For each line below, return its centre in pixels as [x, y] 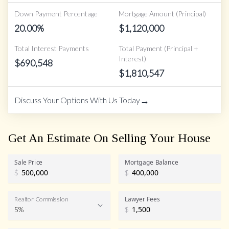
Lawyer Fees [142, 199]
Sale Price [29, 162]
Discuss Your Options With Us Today [77, 100]
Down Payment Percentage [56, 13]
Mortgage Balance [152, 162]
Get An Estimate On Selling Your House [109, 138]
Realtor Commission [41, 199]
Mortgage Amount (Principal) [162, 13]
